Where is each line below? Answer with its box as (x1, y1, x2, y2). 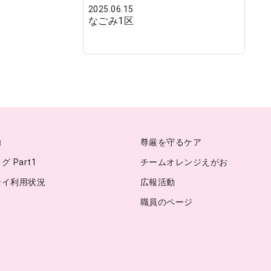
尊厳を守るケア (140, 137, 202, 148)
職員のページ (140, 197, 193, 207)
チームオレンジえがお (140, 157, 228, 168)
